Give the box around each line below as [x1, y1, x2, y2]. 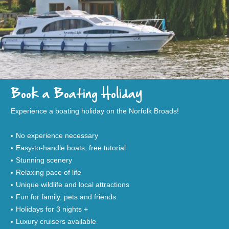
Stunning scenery [16, 155, 72, 164]
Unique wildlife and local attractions [16, 180, 129, 189]
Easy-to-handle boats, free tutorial [16, 143, 126, 152]
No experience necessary [16, 131, 98, 140]
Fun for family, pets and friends [16, 192, 116, 201]
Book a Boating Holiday [11, 85, 142, 103]
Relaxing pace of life [16, 168, 81, 176]
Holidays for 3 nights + [16, 204, 88, 213]
